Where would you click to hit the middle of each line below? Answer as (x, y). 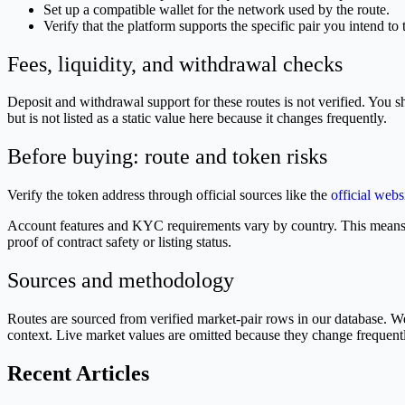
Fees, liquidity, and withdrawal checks (175, 64)
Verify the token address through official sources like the (169, 195)
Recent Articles (78, 373)
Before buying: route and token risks (167, 157)
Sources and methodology (121, 281)
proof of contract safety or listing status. (119, 242)
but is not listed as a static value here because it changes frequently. (197, 118)
